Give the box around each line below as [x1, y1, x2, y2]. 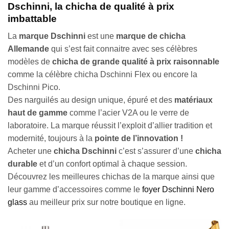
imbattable [8, 13, 57, 24]
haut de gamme [8, 108, 67, 118]
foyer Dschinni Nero [142, 185, 214, 194]
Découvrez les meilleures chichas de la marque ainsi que [8, 172, 215, 181]
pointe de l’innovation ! [95, 134, 183, 143]
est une [85, 32, 116, 41]
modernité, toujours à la [8, 134, 95, 143]
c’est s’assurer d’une [117, 147, 195, 156]
